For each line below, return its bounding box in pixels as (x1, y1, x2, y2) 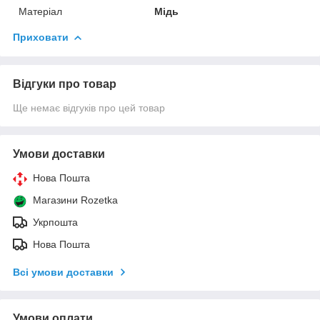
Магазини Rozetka (33, 194, 118, 206)
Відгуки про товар (13, 77, 116, 90)
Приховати (13, 31, 69, 43)
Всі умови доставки (13, 266, 114, 278)
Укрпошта (33, 216, 78, 228)
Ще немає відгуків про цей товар (13, 101, 165, 114)
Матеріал (19, 5, 62, 17)
